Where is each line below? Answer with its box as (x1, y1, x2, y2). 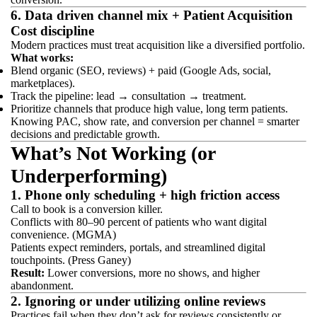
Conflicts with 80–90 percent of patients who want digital (11, 216, 267, 228)
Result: (11, 267, 45, 279)
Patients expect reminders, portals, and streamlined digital (11, 241, 265, 253)
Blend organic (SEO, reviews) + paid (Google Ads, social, (11, 64, 271, 76)
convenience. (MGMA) (11, 229, 116, 241)
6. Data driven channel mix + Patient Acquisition (11, 8, 293, 23)
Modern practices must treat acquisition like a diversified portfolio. (11, 39, 305, 51)
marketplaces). (11, 77, 75, 89)
